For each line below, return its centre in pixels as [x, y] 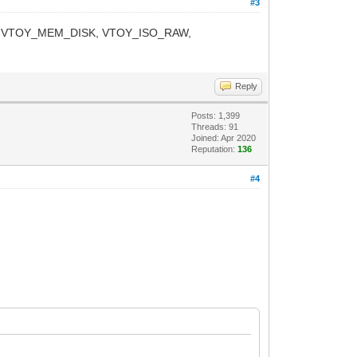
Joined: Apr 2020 [224, 137]
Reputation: [215, 149]
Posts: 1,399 [216, 115]
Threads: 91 [215, 126]
